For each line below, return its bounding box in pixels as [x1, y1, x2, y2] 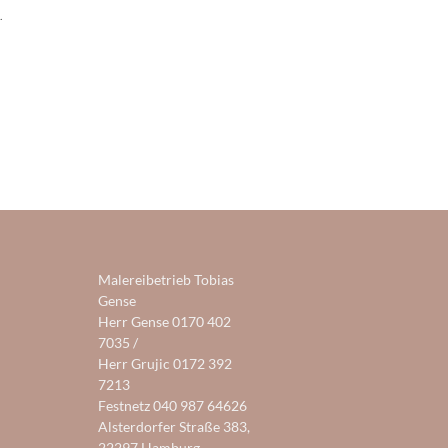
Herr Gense [98, 314, 173, 330]
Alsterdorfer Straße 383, [98, 419, 251, 435]
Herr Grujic [98, 356, 174, 372]
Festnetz [98, 398, 154, 414]
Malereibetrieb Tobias [98, 272, 235, 288]
